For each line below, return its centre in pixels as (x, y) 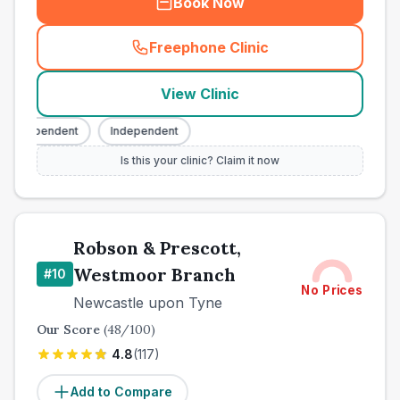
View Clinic (200, 94)
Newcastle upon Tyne (148, 303)
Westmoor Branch (154, 275)
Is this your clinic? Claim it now (200, 160)
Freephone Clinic (209, 47)
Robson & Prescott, (157, 248)
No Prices (332, 290)
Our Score (70, 329)
